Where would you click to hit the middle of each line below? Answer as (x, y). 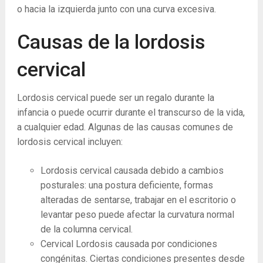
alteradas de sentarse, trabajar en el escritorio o (138, 200)
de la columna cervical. (86, 229)
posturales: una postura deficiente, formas (127, 185)
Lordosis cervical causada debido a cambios (132, 171)
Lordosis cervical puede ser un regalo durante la (115, 98)
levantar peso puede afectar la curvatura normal (137, 215)
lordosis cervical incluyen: (70, 142)
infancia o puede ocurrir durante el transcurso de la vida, (131, 112)
